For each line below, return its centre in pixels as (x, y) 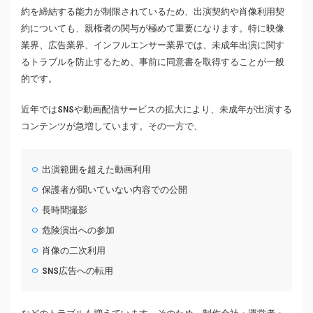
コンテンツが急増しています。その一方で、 (112, 126)
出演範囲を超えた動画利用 (97, 170)
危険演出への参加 (79, 231)
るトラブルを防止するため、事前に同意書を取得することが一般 (153, 62)
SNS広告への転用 (78, 271)
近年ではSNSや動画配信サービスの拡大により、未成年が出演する (156, 110)
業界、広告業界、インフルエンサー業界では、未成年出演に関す (153, 45)
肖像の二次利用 (74, 251)
